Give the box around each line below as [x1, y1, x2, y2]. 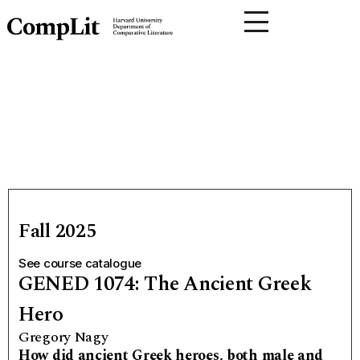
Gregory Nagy [18, 326, 108, 348]
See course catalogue [18, 256, 141, 271]
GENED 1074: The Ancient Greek [18, 269, 312, 300]
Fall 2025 [18, 217, 96, 246]
